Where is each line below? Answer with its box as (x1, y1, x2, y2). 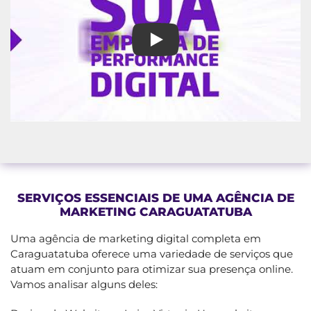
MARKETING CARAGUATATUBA (59, 204, 252, 219)
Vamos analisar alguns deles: (10, 277, 158, 291)
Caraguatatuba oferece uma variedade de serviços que (10, 246, 293, 260)
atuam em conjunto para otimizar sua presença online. (10, 262, 293, 276)
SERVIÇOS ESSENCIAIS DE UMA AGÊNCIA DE (17, 190, 294, 205)
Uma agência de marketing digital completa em (10, 231, 261, 245)
